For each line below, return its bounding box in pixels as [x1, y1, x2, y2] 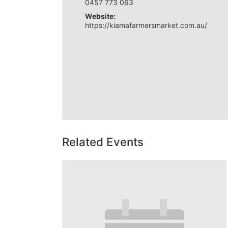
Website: [84, 12, 116, 20]
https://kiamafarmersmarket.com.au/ [84, 21, 207, 30]
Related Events [62, 134, 144, 149]
